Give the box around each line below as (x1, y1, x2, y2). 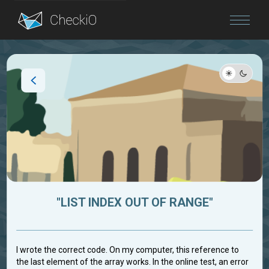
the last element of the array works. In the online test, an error (16, 257, 249, 267)
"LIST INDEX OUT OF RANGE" (56, 195, 213, 210)
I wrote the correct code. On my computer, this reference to (16, 245, 240, 255)
